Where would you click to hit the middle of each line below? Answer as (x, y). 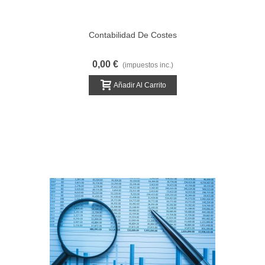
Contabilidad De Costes (132, 35)
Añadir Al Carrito (140, 85)
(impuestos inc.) (148, 65)
